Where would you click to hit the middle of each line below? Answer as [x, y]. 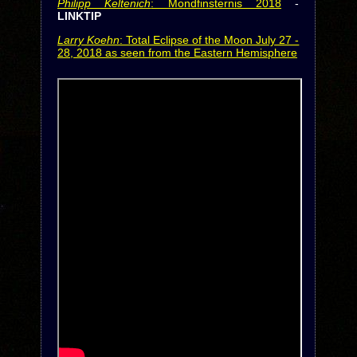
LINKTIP [79, 16]
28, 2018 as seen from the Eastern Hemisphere [177, 53]
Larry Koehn [88, 40]
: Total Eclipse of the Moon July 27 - [210, 40]
